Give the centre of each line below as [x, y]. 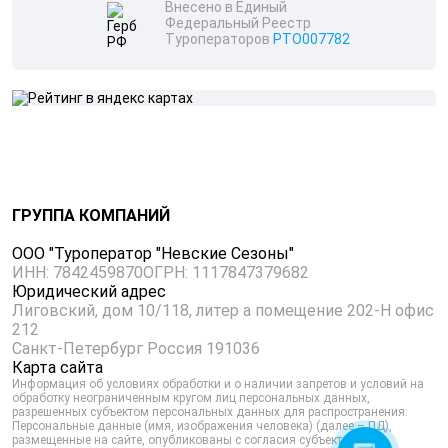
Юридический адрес [89, 291]
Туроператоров [219, 38]
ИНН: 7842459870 [77, 272]
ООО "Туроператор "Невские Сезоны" [153, 253]
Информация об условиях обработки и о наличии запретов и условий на [218, 383]
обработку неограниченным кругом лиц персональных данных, [191, 397]
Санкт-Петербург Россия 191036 [136, 348]
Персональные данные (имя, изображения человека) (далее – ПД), [202, 425]
